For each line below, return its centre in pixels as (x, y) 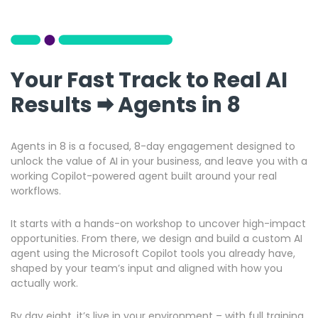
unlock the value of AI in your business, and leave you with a (159, 161)
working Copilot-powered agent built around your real (144, 176)
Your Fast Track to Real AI (149, 80)
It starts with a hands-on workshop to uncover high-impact (158, 224)
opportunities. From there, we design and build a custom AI (157, 238)
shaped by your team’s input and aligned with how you (147, 268)
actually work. (44, 283)
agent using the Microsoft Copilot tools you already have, (153, 253)
